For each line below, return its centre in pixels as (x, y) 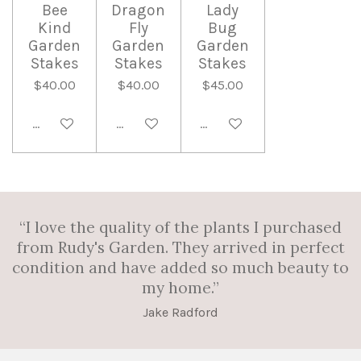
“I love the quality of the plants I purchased (180, 228)
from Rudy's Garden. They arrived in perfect (180, 248)
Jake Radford (180, 313)
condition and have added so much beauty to (180, 268)
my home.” (180, 288)
